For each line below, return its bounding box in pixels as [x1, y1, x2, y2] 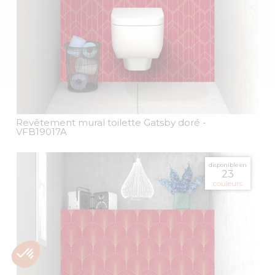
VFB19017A [16, 125, 67, 137]
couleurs [213, 178, 242, 188]
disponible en [209, 161, 247, 168]
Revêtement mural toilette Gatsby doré [16, 116, 200, 128]
